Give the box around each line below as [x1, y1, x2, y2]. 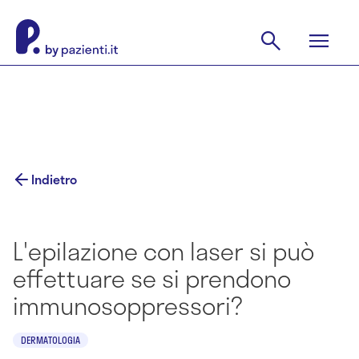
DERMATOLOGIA [21, 333, 80, 347]
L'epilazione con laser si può [13, 232, 314, 269]
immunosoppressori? [13, 287, 243, 324]
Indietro [31, 169, 77, 189]
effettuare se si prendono [13, 260, 291, 296]
